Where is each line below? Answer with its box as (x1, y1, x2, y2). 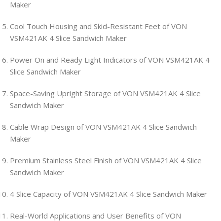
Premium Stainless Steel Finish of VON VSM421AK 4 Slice (10, 155, 202, 166)
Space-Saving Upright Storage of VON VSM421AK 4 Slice (10, 88, 201, 99)
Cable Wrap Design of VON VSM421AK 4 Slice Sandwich (10, 122, 197, 132)
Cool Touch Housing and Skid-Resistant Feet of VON (10, 21, 187, 32)
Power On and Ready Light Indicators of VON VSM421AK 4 (10, 55, 210, 65)
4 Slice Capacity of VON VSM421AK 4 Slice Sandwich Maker (10, 189, 207, 199)
